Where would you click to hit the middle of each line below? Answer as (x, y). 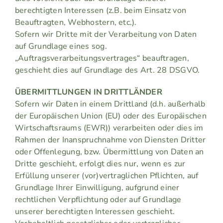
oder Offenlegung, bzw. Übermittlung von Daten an (109, 152)
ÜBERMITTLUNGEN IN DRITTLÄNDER (88, 92)
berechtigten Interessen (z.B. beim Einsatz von (101, 11)
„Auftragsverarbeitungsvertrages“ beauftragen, (102, 58)
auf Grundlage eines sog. (61, 47)
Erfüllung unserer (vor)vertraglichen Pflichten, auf (107, 176)
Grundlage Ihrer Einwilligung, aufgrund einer (97, 188)
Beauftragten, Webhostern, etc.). (76, 23)
